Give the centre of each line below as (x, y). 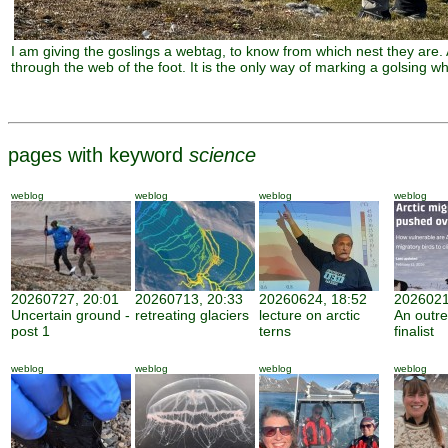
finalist (414, 331)
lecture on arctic (309, 315)
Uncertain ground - (70, 315)
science (222, 155)
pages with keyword (98, 155)
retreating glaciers (192, 315)
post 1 (30, 331)
